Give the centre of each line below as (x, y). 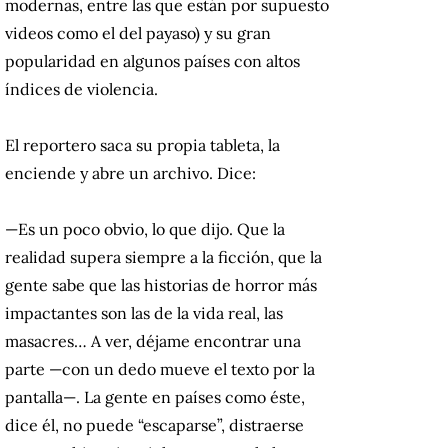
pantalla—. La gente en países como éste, (155, 397)
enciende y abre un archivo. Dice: (130, 173)
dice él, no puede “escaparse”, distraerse (154, 425)
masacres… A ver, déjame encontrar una (153, 341)
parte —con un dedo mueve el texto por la (160, 369)
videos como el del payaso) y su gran (138, 33)
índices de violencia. (81, 89)
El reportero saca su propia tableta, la (142, 145)
